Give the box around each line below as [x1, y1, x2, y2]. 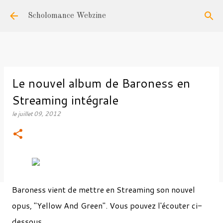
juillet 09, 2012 [18, 110, 61, 118]
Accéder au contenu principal [59, 8, 164, 17]
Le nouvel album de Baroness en [12, 75, 190, 92]
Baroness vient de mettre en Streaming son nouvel [12, 184, 195, 195]
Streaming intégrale [12, 92, 118, 109]
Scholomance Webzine [28, 12, 106, 20]
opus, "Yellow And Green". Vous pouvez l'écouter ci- [12, 200, 202, 211]
